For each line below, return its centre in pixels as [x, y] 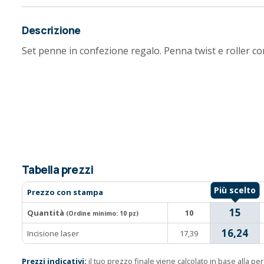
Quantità [47, 212]
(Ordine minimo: [93, 213]
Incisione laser [53, 233]
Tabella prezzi [58, 170]
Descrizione [52, 30]
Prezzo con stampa [65, 192]
